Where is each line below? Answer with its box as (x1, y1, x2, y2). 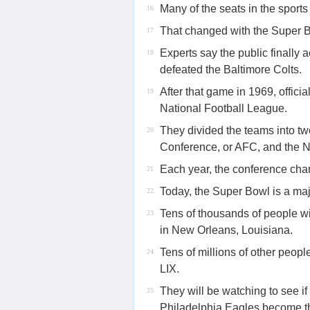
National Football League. (160, 102, 287, 114)
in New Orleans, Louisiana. (160, 224, 293, 236)
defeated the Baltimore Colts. (160, 64, 302, 75)
